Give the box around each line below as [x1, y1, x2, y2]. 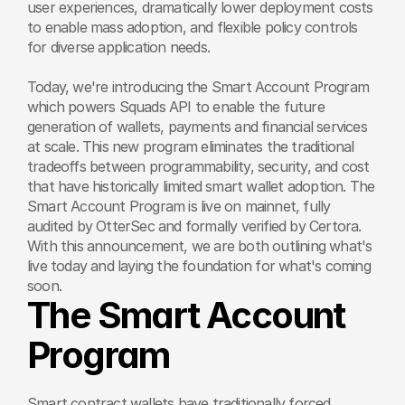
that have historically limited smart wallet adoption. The [27, 177, 375, 195]
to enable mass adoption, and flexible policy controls [27, 18, 358, 36]
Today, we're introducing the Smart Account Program [27, 78, 370, 96]
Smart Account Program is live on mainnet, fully [27, 197, 331, 215]
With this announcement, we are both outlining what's [27, 237, 372, 255]
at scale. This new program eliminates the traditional [27, 137, 354, 155]
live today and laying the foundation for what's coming [27, 257, 371, 275]
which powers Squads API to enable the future [27, 98, 325, 116]
